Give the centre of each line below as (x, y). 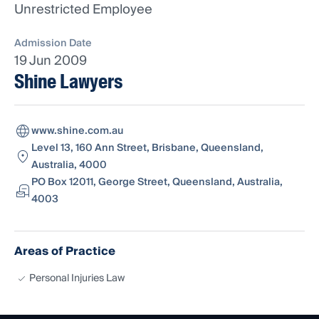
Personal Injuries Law (77, 279)
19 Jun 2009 (51, 61)
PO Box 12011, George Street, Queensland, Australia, (157, 183)
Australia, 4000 (69, 166)
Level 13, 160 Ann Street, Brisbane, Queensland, (147, 148)
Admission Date (53, 44)
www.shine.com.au (77, 131)
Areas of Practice (65, 252)
